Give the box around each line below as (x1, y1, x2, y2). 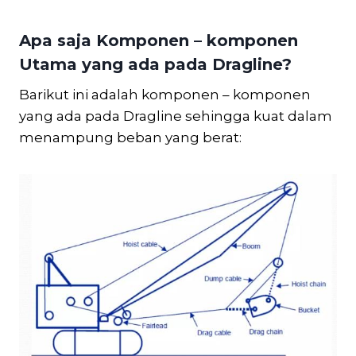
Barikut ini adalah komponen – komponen (19, 86, 311, 103)
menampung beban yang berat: (19, 129, 242, 145)
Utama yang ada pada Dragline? (19, 54, 292, 74)
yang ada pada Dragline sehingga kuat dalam (19, 107, 332, 124)
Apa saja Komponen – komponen (19, 30, 298, 50)
